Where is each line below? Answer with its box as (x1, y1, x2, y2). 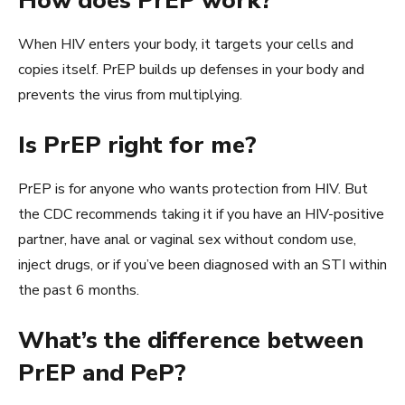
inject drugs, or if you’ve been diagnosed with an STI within (18, 254, 387, 275)
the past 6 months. (18, 279, 139, 300)
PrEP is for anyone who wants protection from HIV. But (18, 178, 368, 199)
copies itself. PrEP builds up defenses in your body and (18, 59, 364, 80)
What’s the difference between (18, 324, 363, 356)
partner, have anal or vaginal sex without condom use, (18, 229, 356, 250)
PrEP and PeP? (18, 356, 186, 389)
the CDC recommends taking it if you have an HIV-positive (18, 203, 384, 224)
